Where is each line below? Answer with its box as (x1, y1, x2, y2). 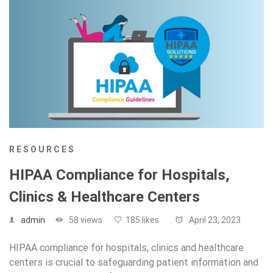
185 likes (126, 214, 159, 225)
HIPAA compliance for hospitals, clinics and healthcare (9, 241, 244, 253)
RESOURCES (9, 144, 76, 154)
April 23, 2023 (187, 214, 241, 225)
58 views (67, 214, 102, 225)
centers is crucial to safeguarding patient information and (9, 256, 258, 268)
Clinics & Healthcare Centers (9, 188, 200, 205)
